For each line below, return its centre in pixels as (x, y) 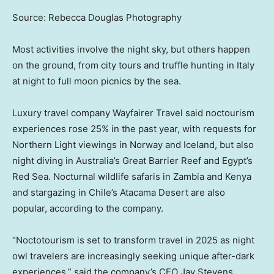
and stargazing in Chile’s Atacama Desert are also (119, 192)
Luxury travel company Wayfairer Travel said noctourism (133, 113)
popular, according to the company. (88, 208)
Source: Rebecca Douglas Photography (97, 17)
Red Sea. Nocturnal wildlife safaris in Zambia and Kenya (132, 176)
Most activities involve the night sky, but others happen (131, 49)
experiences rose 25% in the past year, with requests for (134, 128)
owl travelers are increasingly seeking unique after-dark (133, 256)
